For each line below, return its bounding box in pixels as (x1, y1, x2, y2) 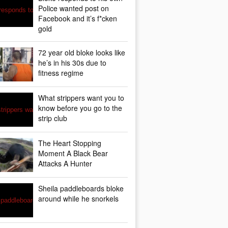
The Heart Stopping (38, 138, 101, 148)
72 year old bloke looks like (38, 47, 125, 58)
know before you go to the (38, 103, 122, 113)
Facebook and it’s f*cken (38, 13, 117, 23)
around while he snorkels (38, 193, 119, 204)
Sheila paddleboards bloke (38, 183, 124, 193)
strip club (38, 113, 67, 123)
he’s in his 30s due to (38, 58, 106, 68)
